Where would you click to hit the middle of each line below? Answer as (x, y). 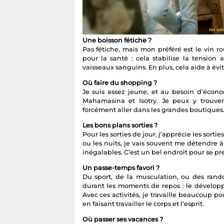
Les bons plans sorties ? (120, 125)
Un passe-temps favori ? (121, 168)
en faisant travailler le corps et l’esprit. (143, 204)
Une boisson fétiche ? (117, 40)
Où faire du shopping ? (119, 83)
